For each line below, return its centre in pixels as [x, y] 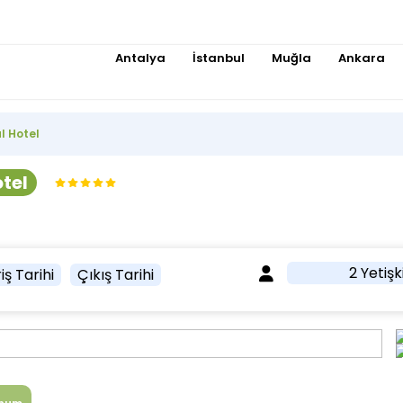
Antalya [140, 58]
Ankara [362, 58]
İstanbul [219, 58]
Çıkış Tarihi [116, 275]
